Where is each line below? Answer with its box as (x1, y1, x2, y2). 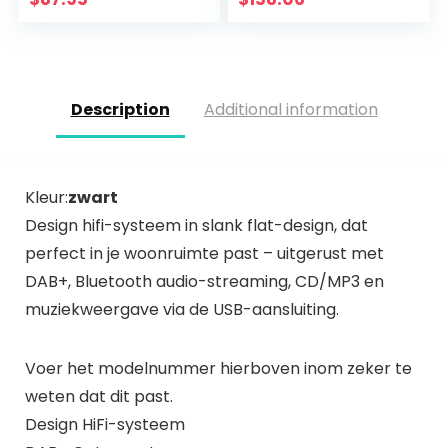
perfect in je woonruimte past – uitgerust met (24, 241, 384, 265)
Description (70, 98, 170, 122)
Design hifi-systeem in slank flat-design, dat (24, 213, 368, 237)
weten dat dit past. (24, 384, 173, 408)
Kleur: (24, 185, 68, 209)
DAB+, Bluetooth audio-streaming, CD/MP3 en (24, 269, 384, 293)
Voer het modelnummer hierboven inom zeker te (24, 356, 412, 380)
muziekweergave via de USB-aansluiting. (24, 297, 339, 321)
